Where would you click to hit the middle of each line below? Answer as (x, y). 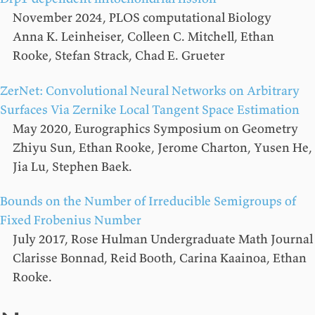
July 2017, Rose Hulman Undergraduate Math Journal (163, 239)
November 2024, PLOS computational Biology (142, 17)
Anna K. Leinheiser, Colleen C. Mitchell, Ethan (143, 36)
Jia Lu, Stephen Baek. (72, 166)
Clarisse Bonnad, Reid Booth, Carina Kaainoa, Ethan (160, 258)
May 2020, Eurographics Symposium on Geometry (155, 128)
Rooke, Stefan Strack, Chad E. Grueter (119, 55)
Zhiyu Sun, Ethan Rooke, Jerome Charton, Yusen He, (162, 147)
